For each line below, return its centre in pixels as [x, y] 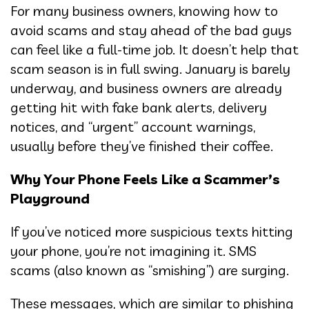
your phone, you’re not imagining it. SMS [133, 251]
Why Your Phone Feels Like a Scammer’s [145, 179]
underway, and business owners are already [146, 88]
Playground [50, 199]
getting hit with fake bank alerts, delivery [139, 108]
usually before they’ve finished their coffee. [142, 146]
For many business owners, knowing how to [144, 11]
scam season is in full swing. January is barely [150, 69]
